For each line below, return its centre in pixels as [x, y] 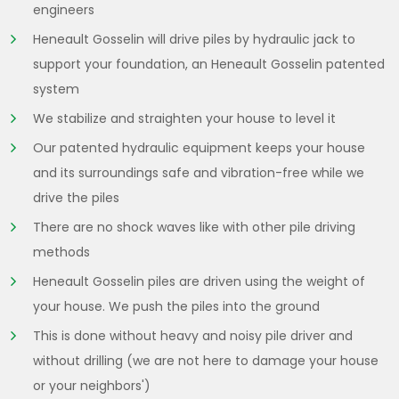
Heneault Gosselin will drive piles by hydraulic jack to [194, 40]
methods [61, 252]
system [56, 90]
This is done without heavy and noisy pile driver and [193, 336]
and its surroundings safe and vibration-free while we [199, 173]
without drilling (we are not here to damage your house [206, 361]
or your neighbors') [92, 386]
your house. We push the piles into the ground [176, 307]
